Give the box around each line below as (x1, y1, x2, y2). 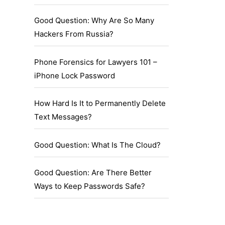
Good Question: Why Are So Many (34, 16, 154, 26)
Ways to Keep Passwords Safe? (34, 181, 145, 191)
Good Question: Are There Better (34, 168, 152, 178)
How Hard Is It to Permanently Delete (34, 98, 166, 108)
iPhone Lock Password (34, 70, 115, 80)
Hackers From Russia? (34, 29, 114, 39)
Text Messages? (34, 112, 92, 122)
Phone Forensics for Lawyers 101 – (34, 57, 157, 67)
